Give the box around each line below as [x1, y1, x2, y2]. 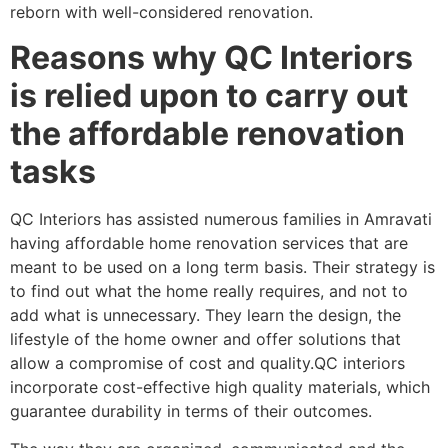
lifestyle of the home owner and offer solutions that [10, 328, 401, 349]
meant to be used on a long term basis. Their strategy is [10, 256, 435, 277]
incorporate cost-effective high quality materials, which [10, 376, 430, 397]
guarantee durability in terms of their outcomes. [10, 400, 372, 421]
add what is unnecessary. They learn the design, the [10, 304, 401, 325]
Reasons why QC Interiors [10, 37, 413, 77]
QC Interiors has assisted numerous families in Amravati [10, 208, 432, 229]
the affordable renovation [10, 113, 405, 153]
